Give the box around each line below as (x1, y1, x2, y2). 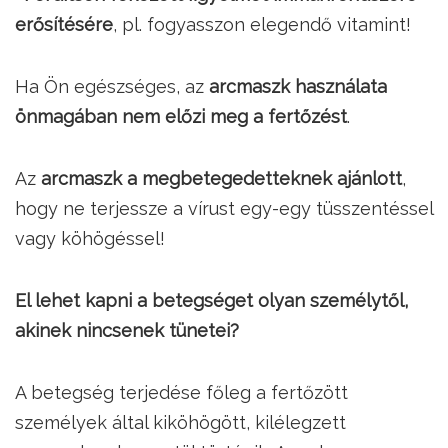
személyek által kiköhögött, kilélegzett (15, 412, 346, 434)
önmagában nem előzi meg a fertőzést (15, 106, 347, 128)
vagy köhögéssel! (15, 228, 165, 250)
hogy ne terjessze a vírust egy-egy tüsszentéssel (15, 198, 433, 220)
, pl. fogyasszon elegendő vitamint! (113, 14, 411, 36)
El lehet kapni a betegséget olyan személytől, (15, 290, 408, 312)
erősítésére (15, 14, 113, 36)
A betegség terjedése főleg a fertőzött (15, 382, 348, 404)
